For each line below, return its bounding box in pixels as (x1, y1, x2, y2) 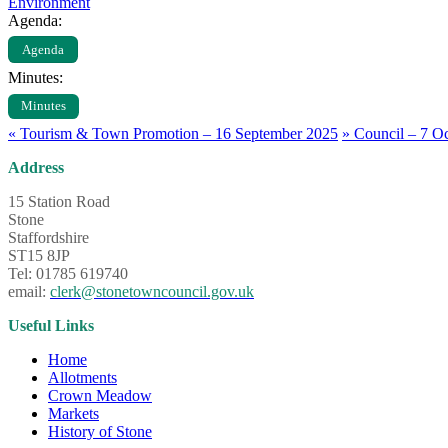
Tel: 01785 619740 (8, 264, 128, 282)
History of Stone (48, 422, 152, 440)
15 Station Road (8, 192, 110, 210)
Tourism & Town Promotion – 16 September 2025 (16, 124, 338, 142)
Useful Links (8, 316, 94, 334)
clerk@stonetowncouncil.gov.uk (50, 282, 254, 300)
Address (8, 158, 64, 176)
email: (8, 282, 46, 300)
